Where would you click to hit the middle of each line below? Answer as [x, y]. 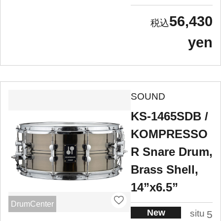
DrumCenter [32, 204]
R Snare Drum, [172, 152]
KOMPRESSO [169, 134]
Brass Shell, [165, 170]
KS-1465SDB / [169, 116]
